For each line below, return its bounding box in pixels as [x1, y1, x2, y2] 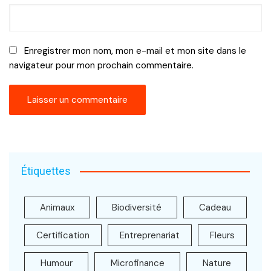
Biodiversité [112, 201, 162, 214]
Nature [202, 257, 231, 269]
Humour [40, 257, 73, 269]
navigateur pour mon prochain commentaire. [9, 59, 194, 71]
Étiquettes [21, 165, 71, 177]
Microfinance [110, 257, 165, 269]
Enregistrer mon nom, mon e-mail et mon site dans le [24, 45, 246, 57]
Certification [36, 229, 90, 241]
